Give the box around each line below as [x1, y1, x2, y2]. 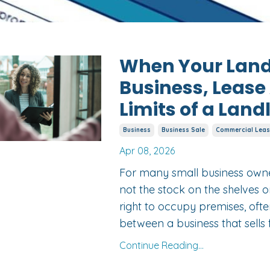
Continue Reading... [119, 239, 204, 252]
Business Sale [161, 126, 205, 134]
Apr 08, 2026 [119, 145, 175, 157]
